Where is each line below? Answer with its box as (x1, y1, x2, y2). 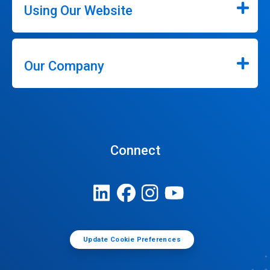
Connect (110, 143, 160, 158)
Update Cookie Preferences (83, 235, 181, 243)
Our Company (24, 58, 104, 74)
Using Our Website (24, 3, 133, 18)
